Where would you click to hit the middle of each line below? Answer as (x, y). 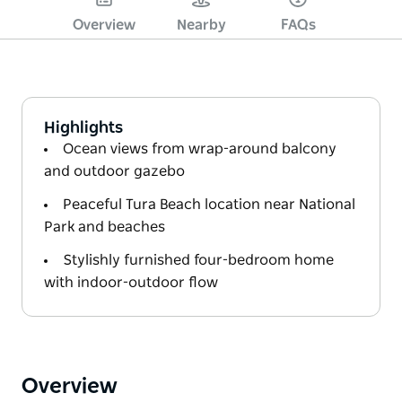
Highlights (83, 128)
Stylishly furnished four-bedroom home (198, 260)
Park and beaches (105, 227)
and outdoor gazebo (114, 171)
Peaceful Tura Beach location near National (209, 204)
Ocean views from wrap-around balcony (200, 149)
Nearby (201, 25)
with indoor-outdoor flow (131, 282)
